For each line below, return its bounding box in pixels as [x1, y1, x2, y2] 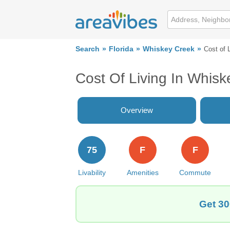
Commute [179, 168, 212, 177]
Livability [78, 168, 106, 177]
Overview [121, 106, 153, 114]
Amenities [126, 168, 159, 177]
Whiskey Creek [143, 45, 195, 53]
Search [75, 45, 100, 53]
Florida [109, 45, 133, 53]
